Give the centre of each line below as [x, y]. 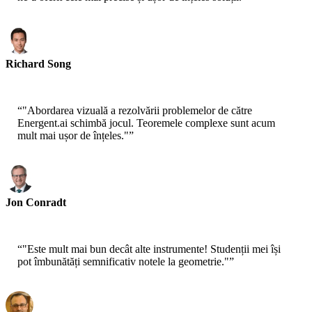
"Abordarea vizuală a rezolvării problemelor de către [137, 111]
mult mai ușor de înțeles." [73, 136]
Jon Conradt [36, 203]
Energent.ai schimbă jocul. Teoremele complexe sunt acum [146, 123]
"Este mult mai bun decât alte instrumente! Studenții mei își [151, 249]
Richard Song [38, 64]
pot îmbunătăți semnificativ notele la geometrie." [123, 262]
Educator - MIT [37, 214]
